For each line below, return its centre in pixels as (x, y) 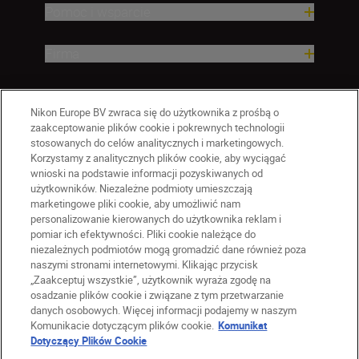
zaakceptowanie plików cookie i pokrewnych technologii (158, 127)
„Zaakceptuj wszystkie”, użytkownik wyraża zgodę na (151, 280)
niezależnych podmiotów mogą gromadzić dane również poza (169, 249)
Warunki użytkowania (105, 332)
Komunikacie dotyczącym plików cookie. (123, 325)
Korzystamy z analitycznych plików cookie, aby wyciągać (159, 158)
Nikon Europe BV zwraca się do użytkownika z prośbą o (155, 112)
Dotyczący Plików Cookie (89, 341)
